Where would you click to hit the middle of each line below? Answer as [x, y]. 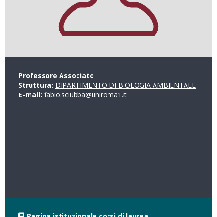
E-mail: [31, 95]
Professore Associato [56, 75]
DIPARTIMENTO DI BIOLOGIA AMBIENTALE [125, 85]
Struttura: [37, 85]
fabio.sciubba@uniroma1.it [85, 95]
